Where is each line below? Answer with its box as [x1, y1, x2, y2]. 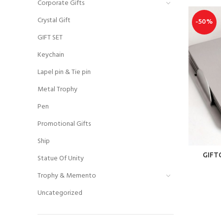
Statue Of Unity [37, 153, 84, 164]
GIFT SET [37, 32, 63, 43]
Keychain [37, 49, 64, 61]
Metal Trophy [37, 84, 77, 95]
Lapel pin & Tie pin [37, 67, 91, 78]
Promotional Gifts [37, 118, 91, 130]
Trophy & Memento [37, 170, 96, 182]
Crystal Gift [37, 15, 71, 26]
